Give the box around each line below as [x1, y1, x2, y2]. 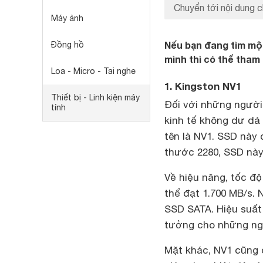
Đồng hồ [51, 40, 84, 49]
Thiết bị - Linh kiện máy [51, 93, 140, 102]
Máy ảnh [51, 14, 83, 23]
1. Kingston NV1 [164, 80, 241, 92]
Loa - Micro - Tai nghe [51, 66, 136, 76]
